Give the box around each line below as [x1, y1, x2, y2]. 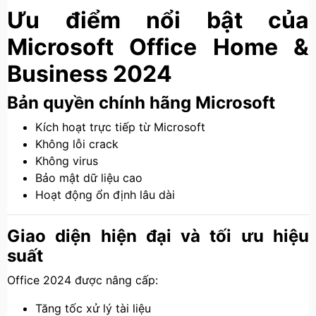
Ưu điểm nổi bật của [7, 6, 309, 34]
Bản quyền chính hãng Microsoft [7, 92, 275, 113]
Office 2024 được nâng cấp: [7, 273, 158, 287]
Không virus [35, 154, 98, 168]
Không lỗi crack [35, 137, 119, 151]
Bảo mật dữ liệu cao [35, 171, 142, 185]
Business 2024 [7, 60, 172, 87]
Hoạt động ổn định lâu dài [35, 188, 175, 202]
